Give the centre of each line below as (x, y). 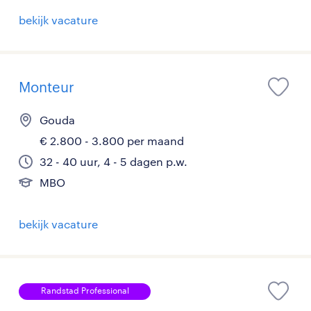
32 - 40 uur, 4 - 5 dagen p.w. (114, 161)
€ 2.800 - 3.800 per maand (112, 140)
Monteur (47, 86)
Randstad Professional (85, 290)
